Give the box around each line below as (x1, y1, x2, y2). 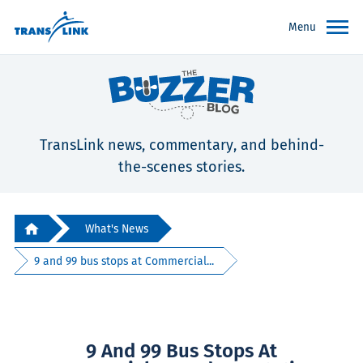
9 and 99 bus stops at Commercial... (34, 254, 215, 268)
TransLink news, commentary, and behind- (39, 136, 324, 155)
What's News (85, 221, 148, 236)
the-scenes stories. (118, 158, 245, 177)
